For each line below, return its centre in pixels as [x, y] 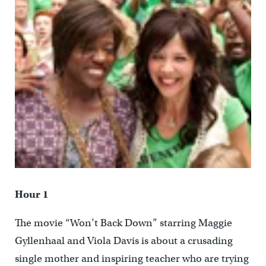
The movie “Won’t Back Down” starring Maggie [123, 223]
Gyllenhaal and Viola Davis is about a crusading [123, 241]
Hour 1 [31, 195]
